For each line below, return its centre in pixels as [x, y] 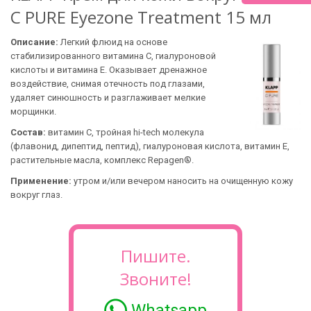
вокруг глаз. [36, 195]
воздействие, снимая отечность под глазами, [108, 84]
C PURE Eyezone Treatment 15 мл [141, 17]
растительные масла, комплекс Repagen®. [102, 160]
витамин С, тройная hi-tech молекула [125, 132]
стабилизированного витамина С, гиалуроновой [113, 56]
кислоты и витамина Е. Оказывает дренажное [109, 70]
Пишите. [155, 256]
